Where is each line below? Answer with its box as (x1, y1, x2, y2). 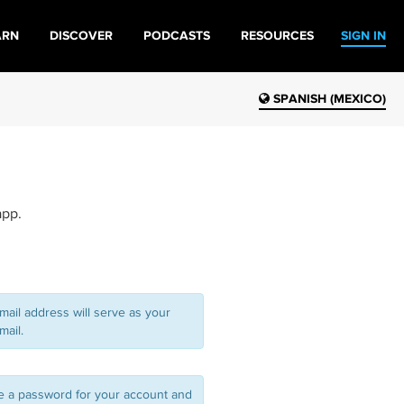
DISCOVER (50, 29, 113, 42)
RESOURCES (241, 29, 314, 42)
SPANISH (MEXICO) (270, 92, 386, 106)
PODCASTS (143, 29, 210, 42)
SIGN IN (341, 29, 386, 42)
